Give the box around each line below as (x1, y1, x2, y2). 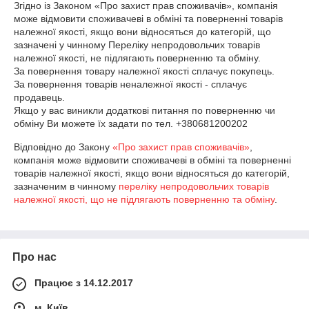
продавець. (14, 92, 65, 103)
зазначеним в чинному (14, 181, 119, 192)
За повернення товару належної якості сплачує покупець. (14, 66, 275, 77)
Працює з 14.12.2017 (34, 277, 133, 288)
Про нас (12, 251, 57, 263)
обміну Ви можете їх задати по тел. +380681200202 (14, 118, 250, 129)
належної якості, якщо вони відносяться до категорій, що (14, 26, 271, 37)
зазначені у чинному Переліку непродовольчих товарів (14, 39, 260, 50)
